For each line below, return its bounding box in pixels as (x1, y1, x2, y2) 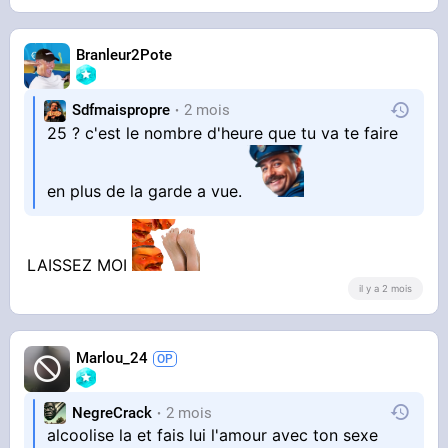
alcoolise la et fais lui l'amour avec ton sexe (47, 425, 379, 446)
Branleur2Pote (76, 46, 173, 65)
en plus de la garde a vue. (47, 180, 248, 201)
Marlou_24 (76, 348, 149, 367)
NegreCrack (72, 403, 153, 422)
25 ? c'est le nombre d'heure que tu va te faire (47, 122, 399, 143)
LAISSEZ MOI (27, 255, 133, 276)
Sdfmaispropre (72, 101, 171, 120)
